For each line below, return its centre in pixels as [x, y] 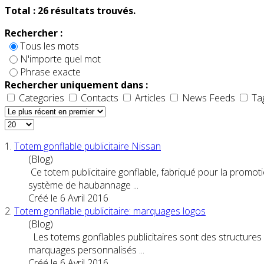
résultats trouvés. [92, 10]
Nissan [145, 146]
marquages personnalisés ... [86, 250]
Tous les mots [49, 46]
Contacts [100, 98]
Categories [42, 98]
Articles [150, 98]
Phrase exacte [50, 72]
